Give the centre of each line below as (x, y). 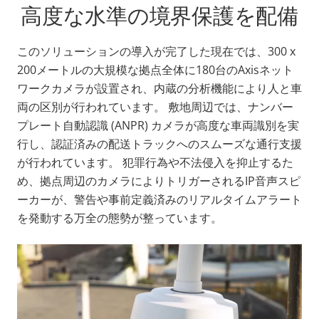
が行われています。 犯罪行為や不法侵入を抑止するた (155, 162)
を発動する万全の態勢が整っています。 (120, 218)
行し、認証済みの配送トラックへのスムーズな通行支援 (159, 143)
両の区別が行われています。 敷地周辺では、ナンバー (155, 106)
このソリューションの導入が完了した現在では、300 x (156, 51)
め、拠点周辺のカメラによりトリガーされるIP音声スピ (159, 181)
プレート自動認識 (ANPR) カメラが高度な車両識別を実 (158, 125)
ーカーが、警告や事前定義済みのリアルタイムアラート (159, 199)
